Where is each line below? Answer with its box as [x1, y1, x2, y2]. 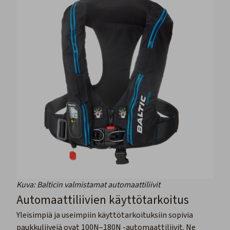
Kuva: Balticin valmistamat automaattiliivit [16, 179, 160, 191]
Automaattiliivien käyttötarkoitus [16, 191, 189, 209]
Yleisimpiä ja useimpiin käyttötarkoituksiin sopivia [16, 209, 193, 221]
